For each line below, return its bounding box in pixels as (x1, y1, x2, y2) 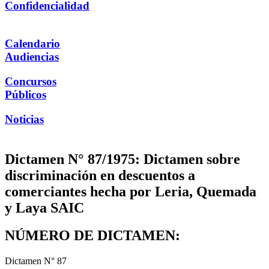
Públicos (5, 88, 46, 101)
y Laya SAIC (5, 199, 84, 216)
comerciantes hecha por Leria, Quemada (5, 183, 256, 199)
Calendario (5, 37, 60, 50)
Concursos (5, 74, 56, 88)
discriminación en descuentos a (5, 167, 195, 183)
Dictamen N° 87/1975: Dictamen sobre (5, 151, 240, 167)
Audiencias (5, 50, 59, 64)
